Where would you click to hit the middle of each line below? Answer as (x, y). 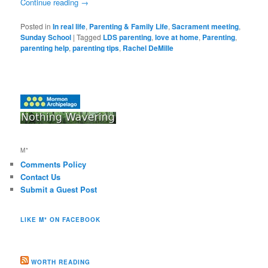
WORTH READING (61, 262)
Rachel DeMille (148, 48)
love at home (177, 37)
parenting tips (96, 48)
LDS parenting (127, 37)
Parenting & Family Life (129, 27)
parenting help (45, 48)
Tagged (89, 37)
